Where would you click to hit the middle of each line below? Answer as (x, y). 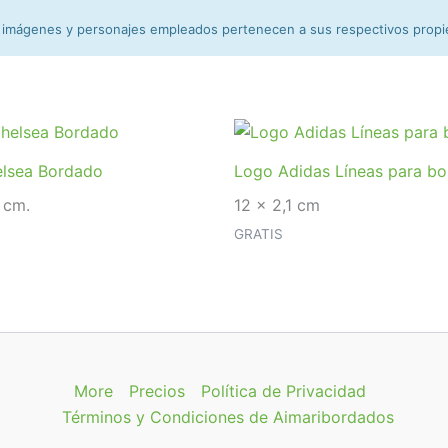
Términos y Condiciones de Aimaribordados (227, 416)
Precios (156, 390)
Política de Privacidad (283, 390)
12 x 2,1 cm (277, 204)
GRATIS (258, 233)
